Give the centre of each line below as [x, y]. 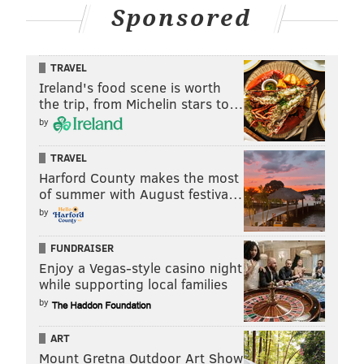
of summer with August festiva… [141, 193]
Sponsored [182, 19]
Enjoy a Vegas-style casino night [141, 267]
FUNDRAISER [82, 247]
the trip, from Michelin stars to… [141, 103]
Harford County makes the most [139, 177]
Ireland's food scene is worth [130, 87]
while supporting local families [133, 284]
